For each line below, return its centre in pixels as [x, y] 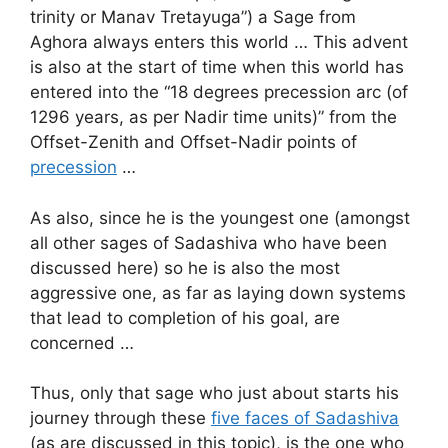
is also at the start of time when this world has [217, 67]
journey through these [120, 418]
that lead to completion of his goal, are [185, 317]
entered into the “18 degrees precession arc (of [219, 92]
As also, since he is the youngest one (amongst [220, 217]
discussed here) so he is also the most [185, 267]
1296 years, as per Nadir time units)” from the [213, 117]
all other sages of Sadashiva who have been [208, 242]
